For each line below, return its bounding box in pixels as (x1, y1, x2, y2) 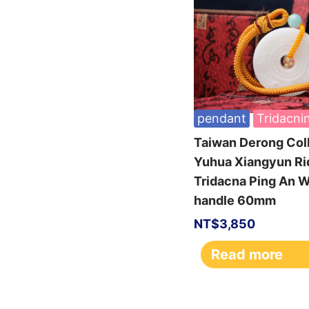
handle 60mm (194, 193, 276, 208)
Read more (211, 246, 283, 263)
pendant (197, 111, 246, 126)
